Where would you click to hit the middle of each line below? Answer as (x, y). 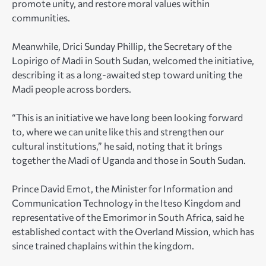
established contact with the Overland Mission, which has (133, 232)
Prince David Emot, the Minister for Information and (122, 189)
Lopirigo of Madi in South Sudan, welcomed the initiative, (133, 61)
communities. (41, 18)
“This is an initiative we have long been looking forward (127, 118)
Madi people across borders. (72, 89)
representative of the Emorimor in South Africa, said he (128, 217)
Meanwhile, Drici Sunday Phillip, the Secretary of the (122, 46)
